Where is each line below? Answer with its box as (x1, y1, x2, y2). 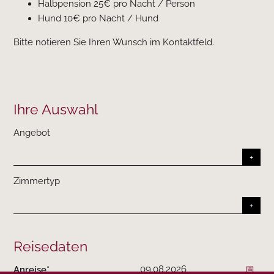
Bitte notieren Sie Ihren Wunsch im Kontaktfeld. (13, 36, 214, 48)
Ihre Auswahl (13, 101, 98, 117)
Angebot (13, 127, 50, 138)
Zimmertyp (13, 175, 60, 187)
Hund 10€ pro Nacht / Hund (38, 12, 158, 24)
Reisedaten (13, 238, 87, 254)
